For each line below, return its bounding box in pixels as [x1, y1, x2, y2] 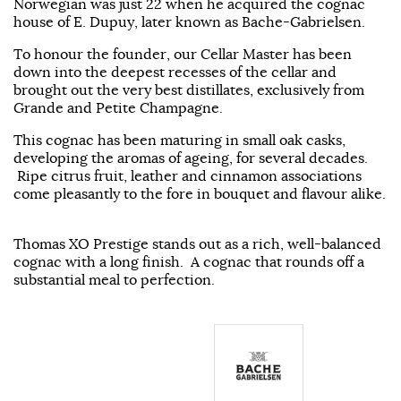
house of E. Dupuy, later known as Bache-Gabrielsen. [13, 12, 372, 30]
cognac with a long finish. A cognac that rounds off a [13, 252, 364, 270]
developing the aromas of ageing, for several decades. [13, 148, 368, 166]
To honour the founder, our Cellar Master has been [13, 44, 352, 63]
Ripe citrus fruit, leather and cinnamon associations [13, 166, 362, 184]
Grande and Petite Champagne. [13, 98, 230, 116]
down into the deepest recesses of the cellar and [13, 62, 337, 81]
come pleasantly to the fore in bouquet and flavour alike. [13, 183, 386, 202]
